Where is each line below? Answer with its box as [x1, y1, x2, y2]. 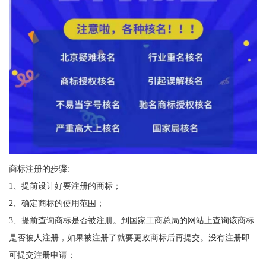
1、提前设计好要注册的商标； [8, 181, 121, 191]
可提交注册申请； [8, 250, 75, 260]
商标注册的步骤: [8, 164, 69, 174]
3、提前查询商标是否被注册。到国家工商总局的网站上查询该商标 [8, 216, 254, 226]
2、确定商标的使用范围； [8, 198, 104, 208]
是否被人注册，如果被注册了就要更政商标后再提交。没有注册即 [8, 233, 250, 243]
